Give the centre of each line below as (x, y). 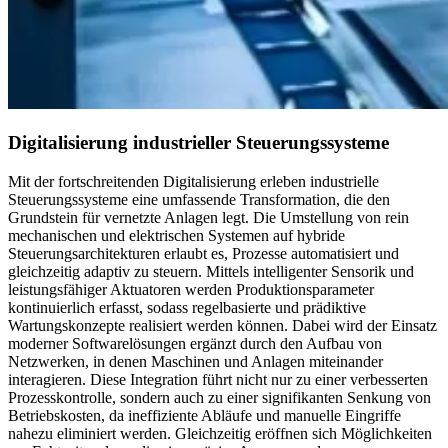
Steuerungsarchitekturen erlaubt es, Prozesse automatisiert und (203, 253)
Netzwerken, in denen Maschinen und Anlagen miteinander (195, 361)
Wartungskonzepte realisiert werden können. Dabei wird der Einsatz (222, 325)
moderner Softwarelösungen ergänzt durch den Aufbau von (195, 343)
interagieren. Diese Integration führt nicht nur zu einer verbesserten (218, 379)
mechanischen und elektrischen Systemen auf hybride (176, 235)
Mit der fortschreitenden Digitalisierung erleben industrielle (193, 181)
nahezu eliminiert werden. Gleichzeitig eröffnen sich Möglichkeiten (220, 433)
